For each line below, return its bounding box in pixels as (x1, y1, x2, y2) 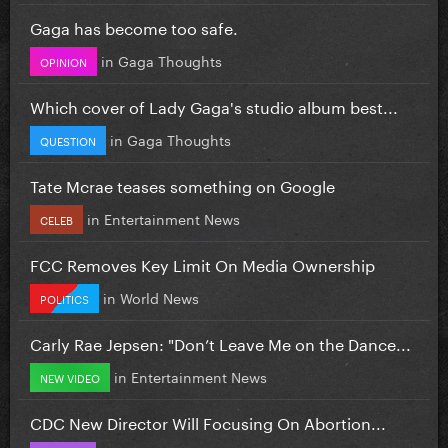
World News (120, 285, 199, 308)
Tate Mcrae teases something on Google (30, 171, 335, 197)
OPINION (40, 51, 87, 70)
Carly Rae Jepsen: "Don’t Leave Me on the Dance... (30, 329, 411, 355)
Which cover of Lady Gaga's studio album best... (30, 92, 398, 118)
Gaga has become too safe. (30, 13, 238, 39)
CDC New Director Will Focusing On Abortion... (30, 408, 386, 434)
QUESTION (40, 130, 96, 149)
